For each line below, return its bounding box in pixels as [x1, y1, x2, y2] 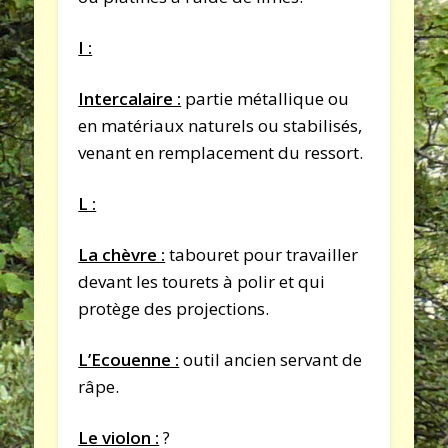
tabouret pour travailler [165, 242, 359, 266]
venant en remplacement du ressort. [78, 140, 364, 164]
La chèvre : [78, 242, 166, 266]
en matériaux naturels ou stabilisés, [78, 113, 363, 137]
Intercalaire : [78, 86, 182, 110]
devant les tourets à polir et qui [78, 269, 326, 293]
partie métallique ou [181, 86, 350, 110]
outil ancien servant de [179, 347, 363, 371]
